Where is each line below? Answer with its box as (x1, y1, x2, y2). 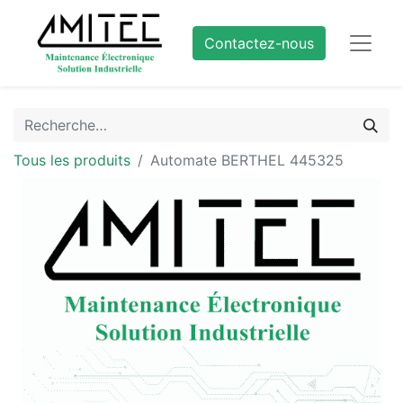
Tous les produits (13, 151, 130, 169)
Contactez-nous (204, 34, 315, 52)
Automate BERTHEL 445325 (150, 151, 344, 169)
